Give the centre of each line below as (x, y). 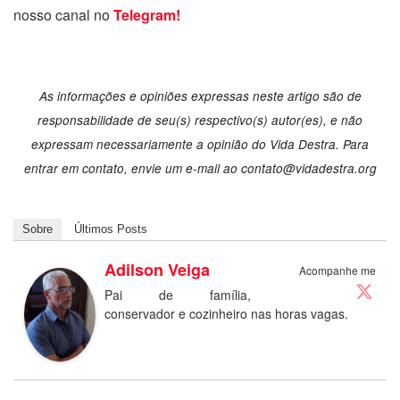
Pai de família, (178, 295)
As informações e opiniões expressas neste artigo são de (200, 96)
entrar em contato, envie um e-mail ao (132, 168)
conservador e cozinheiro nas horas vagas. (226, 314)
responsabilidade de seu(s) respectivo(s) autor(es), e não (200, 120)
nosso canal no (63, 15)
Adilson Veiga (157, 270)
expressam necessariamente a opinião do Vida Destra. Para (200, 144)
